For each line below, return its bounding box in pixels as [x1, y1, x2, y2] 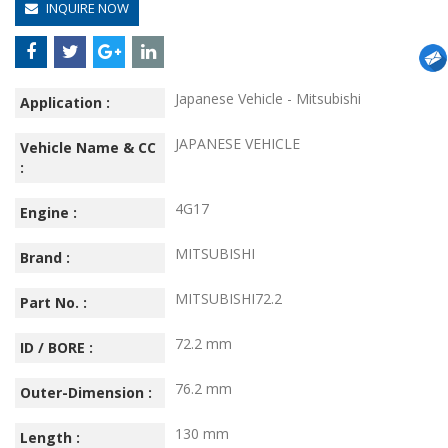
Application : [20, 92, 110, 112]
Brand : [20, 247, 70, 267]
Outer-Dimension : [20, 382, 152, 402]
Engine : [20, 202, 77, 222]
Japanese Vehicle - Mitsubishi [175, 88, 361, 108]
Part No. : [20, 292, 87, 312]
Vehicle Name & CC [20, 137, 156, 157]
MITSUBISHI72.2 [175, 288, 282, 308]
